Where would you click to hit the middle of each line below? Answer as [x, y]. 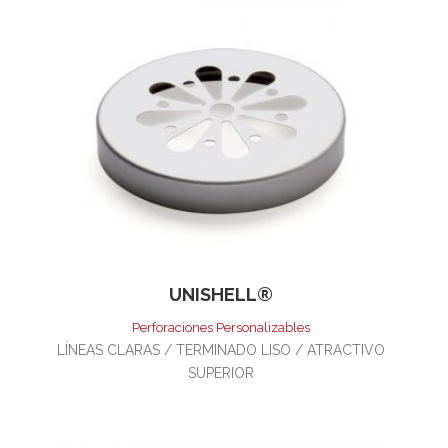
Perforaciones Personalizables [221, 327]
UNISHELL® [221, 294]
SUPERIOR [221, 372]
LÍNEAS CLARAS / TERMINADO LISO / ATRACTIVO [221, 349]
